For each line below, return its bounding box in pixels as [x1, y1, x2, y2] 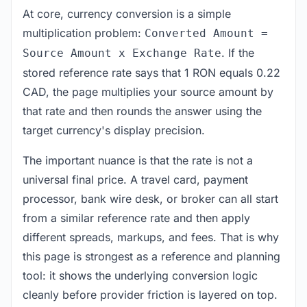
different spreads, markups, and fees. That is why [23, 230, 279, 244]
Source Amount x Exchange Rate [23, 46, 221, 60]
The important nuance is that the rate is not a [23, 153, 253, 167]
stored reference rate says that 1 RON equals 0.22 [23, 65, 280, 79]
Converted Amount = [145, 26, 268, 40]
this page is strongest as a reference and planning [23, 249, 280, 263]
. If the [221, 45, 254, 60]
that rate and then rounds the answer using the [23, 103, 262, 118]
